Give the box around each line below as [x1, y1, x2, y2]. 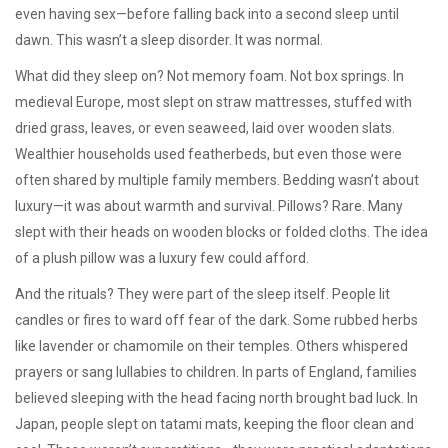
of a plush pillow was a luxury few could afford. [15, 250, 309, 266]
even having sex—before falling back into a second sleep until [15, 6, 399, 22]
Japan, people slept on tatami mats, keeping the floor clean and [15, 416, 414, 432]
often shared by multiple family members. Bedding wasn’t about [15, 172, 419, 188]
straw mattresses [216, 94, 328, 110]
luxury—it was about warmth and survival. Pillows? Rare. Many [15, 198, 403, 214]
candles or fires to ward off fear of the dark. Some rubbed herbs [15, 312, 418, 328]
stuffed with [334, 94, 412, 110]
